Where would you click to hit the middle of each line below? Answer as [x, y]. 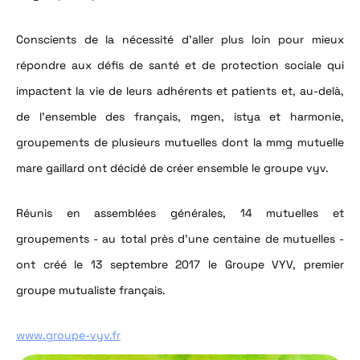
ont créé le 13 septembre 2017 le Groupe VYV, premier [180, 264]
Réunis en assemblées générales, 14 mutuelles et [180, 213]
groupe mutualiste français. [91, 290]
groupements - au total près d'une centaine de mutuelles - [180, 239]
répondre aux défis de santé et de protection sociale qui [180, 65]
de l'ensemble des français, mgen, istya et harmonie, [180, 117]
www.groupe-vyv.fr [68, 335]
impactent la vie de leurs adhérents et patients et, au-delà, [180, 91]
